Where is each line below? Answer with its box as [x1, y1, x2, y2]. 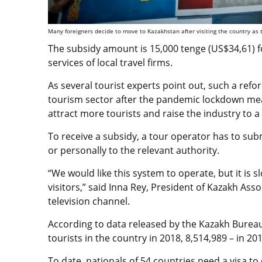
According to [48, 218, 106, 231]
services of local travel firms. [48, 56, 173, 70]
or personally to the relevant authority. [48, 144, 219, 157]
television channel [48, 195, 127, 208]
